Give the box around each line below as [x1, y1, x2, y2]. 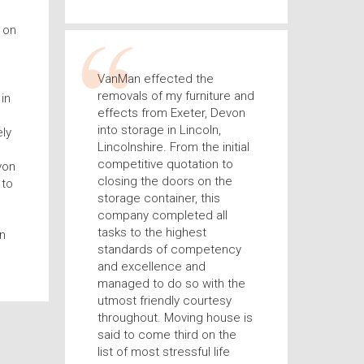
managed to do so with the [97, 276, 245, 291]
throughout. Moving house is [97, 310, 253, 325]
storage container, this [97, 191, 220, 206]
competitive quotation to [97, 157, 233, 171]
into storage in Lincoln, [97, 123, 221, 137]
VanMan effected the [97, 71, 214, 86]
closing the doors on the [97, 174, 232, 188]
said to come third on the [97, 327, 236, 342]
